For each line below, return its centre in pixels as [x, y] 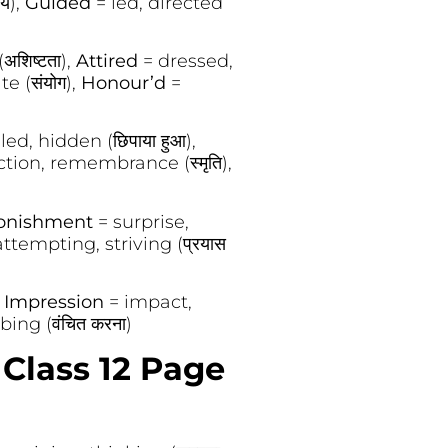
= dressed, [187, 60]
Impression [56, 302]
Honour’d [125, 82]
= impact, [150, 302]
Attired [109, 60]
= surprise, [143, 221]
